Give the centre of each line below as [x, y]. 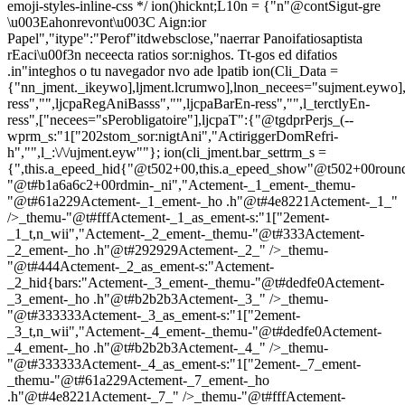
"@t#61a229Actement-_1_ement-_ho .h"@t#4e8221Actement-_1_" [202, 201]
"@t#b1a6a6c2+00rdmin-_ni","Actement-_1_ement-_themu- [181, 185]
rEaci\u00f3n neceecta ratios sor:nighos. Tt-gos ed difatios [172, 55]
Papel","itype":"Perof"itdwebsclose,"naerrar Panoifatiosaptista [185, 38]
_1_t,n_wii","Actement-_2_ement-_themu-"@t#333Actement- [186, 234]
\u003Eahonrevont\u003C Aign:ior [107, 22]
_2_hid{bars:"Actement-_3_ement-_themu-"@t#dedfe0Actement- [196, 283]
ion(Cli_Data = [295, 71]
